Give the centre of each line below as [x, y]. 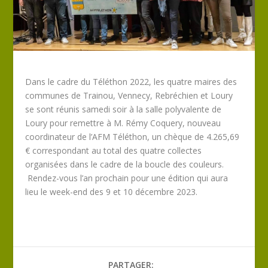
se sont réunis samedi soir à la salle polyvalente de [124, 109]
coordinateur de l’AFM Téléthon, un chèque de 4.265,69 [133, 137]
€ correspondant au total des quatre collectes [114, 151]
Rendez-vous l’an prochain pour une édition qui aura [127, 178]
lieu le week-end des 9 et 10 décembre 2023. [112, 192]
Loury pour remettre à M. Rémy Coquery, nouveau [123, 123]
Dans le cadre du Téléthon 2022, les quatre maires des [131, 82]
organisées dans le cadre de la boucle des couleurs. [125, 165]
